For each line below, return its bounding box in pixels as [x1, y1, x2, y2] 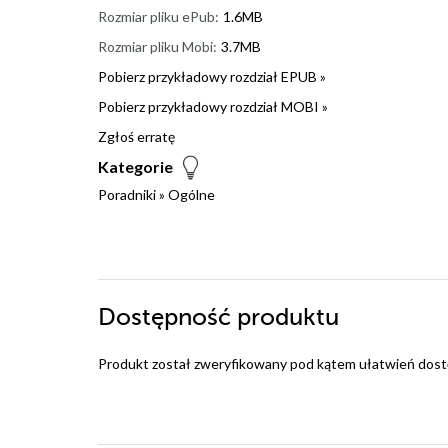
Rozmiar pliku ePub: [98, 8, 219, 26]
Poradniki [98, 186, 156, 204]
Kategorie [98, 157, 173, 177]
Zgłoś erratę [98, 128, 175, 146]
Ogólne [168, 186, 215, 204]
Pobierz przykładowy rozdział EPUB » [98, 68, 326, 86]
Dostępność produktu [98, 304, 339, 332]
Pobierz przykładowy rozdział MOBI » [98, 98, 328, 116]
